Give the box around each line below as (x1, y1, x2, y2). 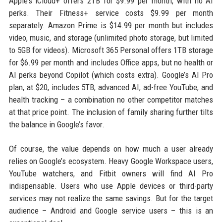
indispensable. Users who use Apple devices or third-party (8, 181, 214, 191)
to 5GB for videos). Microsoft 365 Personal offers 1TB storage (8, 45, 214, 55)
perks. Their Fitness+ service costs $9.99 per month (8, 8, 214, 18)
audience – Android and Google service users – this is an (8, 206, 214, 216)
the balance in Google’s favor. (8, 119, 105, 130)
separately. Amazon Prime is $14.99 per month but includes (8, 20, 214, 31)
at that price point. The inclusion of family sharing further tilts (8, 107, 214, 117)
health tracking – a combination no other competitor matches (8, 95, 214, 105)
